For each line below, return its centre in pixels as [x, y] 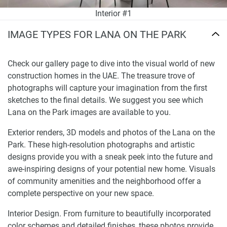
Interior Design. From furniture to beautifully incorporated [109, 213]
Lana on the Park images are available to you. [89, 112]
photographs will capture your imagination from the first [107, 88]
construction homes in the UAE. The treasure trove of [101, 75]
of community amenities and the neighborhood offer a [104, 181]
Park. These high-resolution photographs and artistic [101, 144]
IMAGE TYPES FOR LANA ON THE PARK [97, 35]
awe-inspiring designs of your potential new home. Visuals [111, 169]
